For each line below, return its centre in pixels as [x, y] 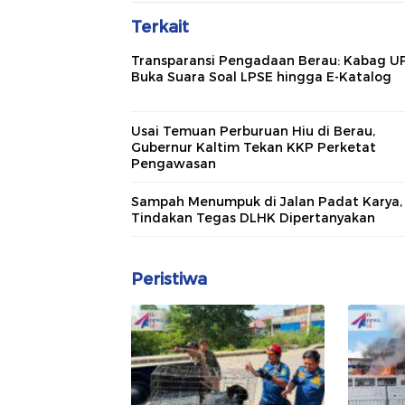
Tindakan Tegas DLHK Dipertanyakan [253, 218]
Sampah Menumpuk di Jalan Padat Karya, [267, 202]
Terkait [160, 28]
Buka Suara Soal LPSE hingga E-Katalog [261, 77]
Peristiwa [169, 280]
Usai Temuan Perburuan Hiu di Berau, [253, 132]
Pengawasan [174, 164]
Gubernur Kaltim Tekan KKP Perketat [254, 148]
